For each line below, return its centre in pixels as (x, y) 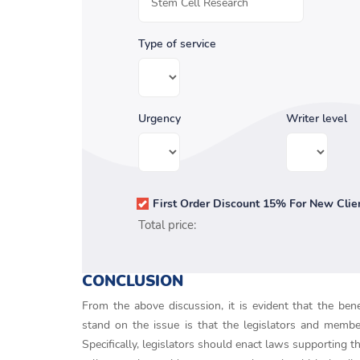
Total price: (169, 225)
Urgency (160, 119)
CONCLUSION (133, 281)
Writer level (317, 119)
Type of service (177, 44)
